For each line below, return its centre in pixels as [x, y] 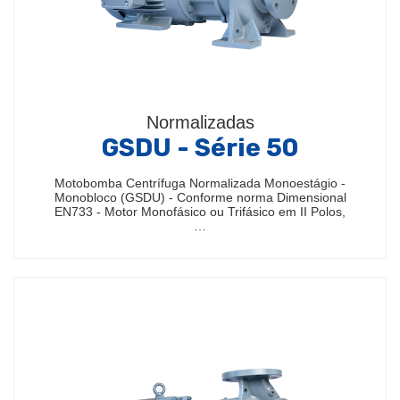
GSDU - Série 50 [200, 148]
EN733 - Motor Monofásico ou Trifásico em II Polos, [200, 212]
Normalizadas [200, 122]
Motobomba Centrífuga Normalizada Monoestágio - [200, 183]
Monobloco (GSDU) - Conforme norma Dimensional [200, 197]
